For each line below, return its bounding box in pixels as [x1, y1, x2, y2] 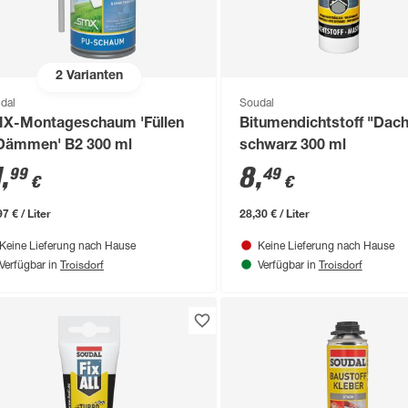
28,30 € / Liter [239, 205, 310, 220]
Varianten [62, 70, 123, 84]
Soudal [239, 97, 274, 109]
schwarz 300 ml [239, 138, 346, 154]
